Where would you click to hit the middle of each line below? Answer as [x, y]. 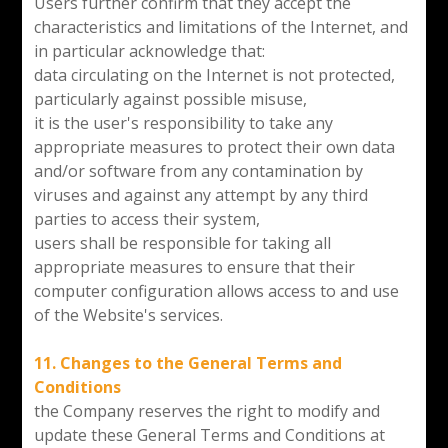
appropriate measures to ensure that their [194, 266]
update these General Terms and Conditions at [209, 434]
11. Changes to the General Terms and [187, 362]
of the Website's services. [128, 314]
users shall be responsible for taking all [182, 242]
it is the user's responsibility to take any [183, 122]
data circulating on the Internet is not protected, [214, 74]
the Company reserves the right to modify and [206, 410]
